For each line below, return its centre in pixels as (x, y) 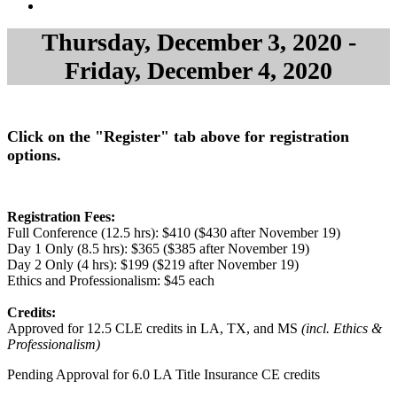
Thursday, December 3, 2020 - (198, 42)
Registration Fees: (61, 217)
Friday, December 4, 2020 (198, 70)
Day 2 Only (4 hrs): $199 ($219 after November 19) (153, 265)
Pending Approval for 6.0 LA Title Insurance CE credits (163, 374)
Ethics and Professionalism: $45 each (111, 280)
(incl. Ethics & (340, 328)
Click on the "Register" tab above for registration (178, 136)
